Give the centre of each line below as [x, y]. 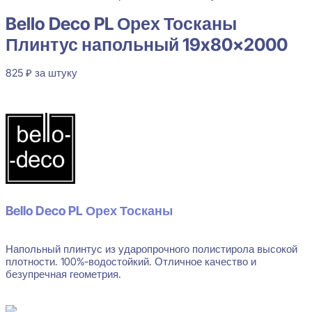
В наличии [30, 95]
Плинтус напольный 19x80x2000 [147, 44]
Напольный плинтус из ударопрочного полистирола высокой [151, 249]
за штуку [56, 72]
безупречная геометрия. [63, 274]
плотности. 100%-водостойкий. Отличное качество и [131, 262]
